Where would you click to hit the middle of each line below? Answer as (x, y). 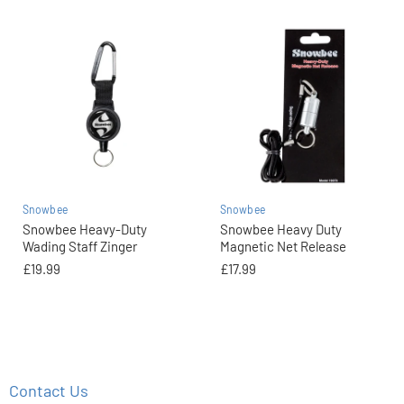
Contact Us (49, 391)
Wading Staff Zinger (80, 246)
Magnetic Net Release (283, 246)
